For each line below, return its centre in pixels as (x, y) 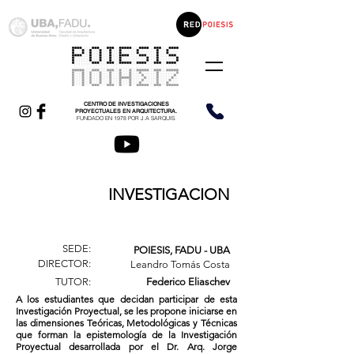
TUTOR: (73, 282)
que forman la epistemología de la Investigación (126, 335)
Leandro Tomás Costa (180, 264)
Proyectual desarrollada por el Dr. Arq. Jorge (126, 346)
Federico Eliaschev (188, 282)
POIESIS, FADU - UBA (182, 250)
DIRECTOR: (64, 264)
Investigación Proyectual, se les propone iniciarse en (126, 311)
